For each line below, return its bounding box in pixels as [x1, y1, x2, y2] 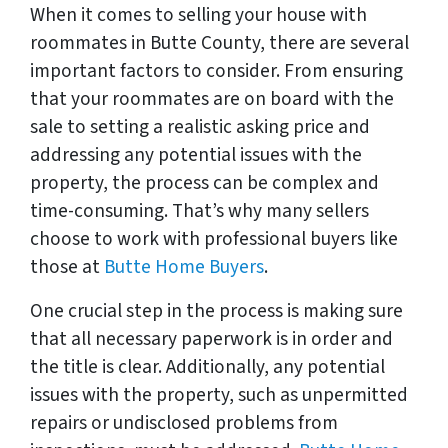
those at [30, 252, 104, 281]
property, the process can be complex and [30, 168, 379, 197]
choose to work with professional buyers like [30, 224, 398, 253]
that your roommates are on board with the [30, 84, 394, 113]
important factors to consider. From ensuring [30, 56, 403, 85]
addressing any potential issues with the [30, 140, 362, 169]
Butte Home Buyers [104, 252, 264, 281]
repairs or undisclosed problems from [30, 408, 338, 437]
